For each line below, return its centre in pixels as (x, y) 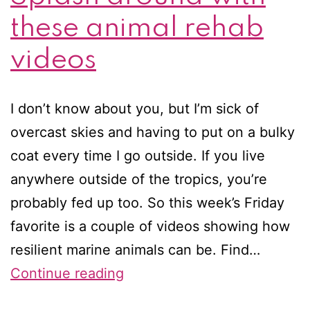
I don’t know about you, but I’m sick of (135, 108)
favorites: (154, 296)
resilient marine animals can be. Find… (135, 249)
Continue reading (67, 273)
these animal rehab (137, 28)
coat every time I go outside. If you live (138, 155)
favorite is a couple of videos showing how (150, 226)
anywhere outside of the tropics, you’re (139, 179)
